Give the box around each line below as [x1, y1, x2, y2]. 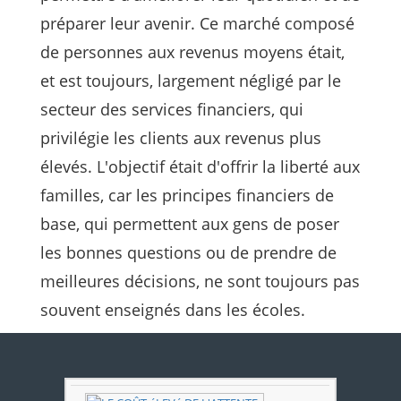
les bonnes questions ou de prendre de [39, 241, 337, 263]
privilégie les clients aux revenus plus [39, 126, 321, 149]
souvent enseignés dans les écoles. [39, 298, 305, 320]
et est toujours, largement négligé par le [39, 69, 341, 91]
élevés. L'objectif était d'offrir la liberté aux [39, 155, 360, 177]
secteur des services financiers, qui [39, 98, 303, 120]
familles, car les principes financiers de [39, 183, 334, 206]
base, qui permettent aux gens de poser [39, 212, 339, 235]
